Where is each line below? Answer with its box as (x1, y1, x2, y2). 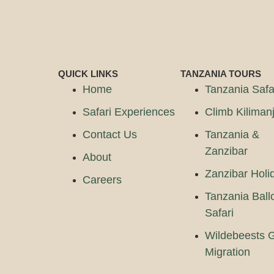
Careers (83, 173, 122, 186)
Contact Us (83, 128, 137, 141)
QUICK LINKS (58, 68, 118, 79)
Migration (204, 245, 250, 258)
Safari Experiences (83, 105, 175, 118)
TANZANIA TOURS (180, 68, 261, 79)
